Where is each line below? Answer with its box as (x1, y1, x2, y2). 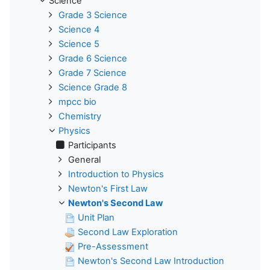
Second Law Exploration (78, 227, 178, 238)
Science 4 (58, 24, 99, 36)
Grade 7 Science (58, 67, 127, 79)
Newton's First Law (68, 183, 148, 195)
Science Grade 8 (58, 82, 127, 93)
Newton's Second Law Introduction (78, 256, 224, 267)
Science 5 (58, 39, 99, 50)
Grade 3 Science (58, 10, 127, 21)
